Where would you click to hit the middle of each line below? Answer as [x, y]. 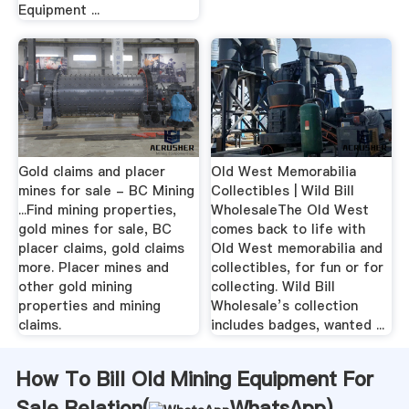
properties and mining [89, 306]
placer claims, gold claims [101, 249]
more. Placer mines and [93, 268]
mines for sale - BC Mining [106, 191]
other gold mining [75, 287]
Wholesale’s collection [285, 306]
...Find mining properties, [97, 210]
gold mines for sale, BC [94, 230]
